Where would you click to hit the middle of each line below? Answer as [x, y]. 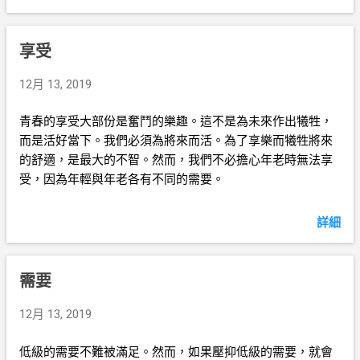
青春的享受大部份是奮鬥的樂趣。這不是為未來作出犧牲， [176, 121]
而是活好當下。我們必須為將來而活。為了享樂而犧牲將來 [176, 141]
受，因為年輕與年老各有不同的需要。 [122, 179]
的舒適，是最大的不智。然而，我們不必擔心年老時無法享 [176, 160]
